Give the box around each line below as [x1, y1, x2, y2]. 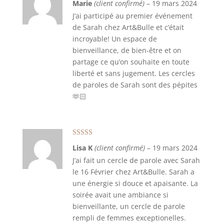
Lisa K [72, 143, 94, 152]
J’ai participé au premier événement [72, 11, 192, 20]
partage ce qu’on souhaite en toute [72, 57, 189, 66]
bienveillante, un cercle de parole [72, 201, 185, 211]
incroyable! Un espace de [72, 34, 157, 43]
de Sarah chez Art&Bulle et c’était [72, 22, 184, 32]
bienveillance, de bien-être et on [72, 45, 181, 55]
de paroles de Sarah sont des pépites [72, 80, 197, 89]
